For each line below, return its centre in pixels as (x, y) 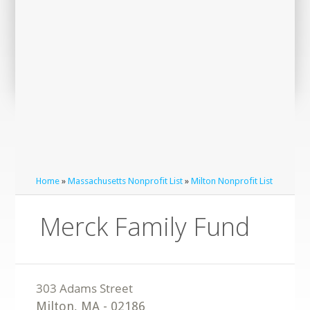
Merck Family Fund (145, 227)
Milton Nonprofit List (232, 181)
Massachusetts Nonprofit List (126, 181)
